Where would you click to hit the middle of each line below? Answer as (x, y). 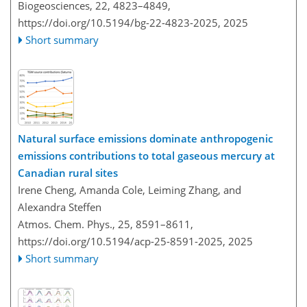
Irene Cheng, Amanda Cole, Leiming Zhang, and (130, 190)
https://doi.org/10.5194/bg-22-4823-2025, (119, 22)
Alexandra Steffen (60, 207)
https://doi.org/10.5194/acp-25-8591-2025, (122, 241)
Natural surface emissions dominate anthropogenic (145, 138)
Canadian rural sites (68, 173)
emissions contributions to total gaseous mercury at (146, 156)
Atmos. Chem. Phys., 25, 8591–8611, (106, 224)
